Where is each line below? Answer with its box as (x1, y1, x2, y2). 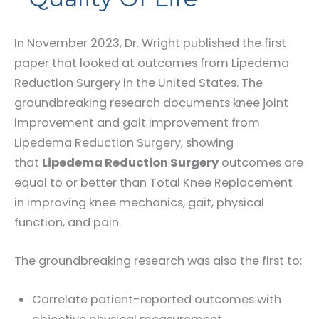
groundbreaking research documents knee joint (14, 94, 288, 111)
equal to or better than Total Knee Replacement (14, 174, 293, 191)
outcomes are (219, 154, 303, 171)
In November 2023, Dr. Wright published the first (14, 34, 286, 51)
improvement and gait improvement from (14, 114, 260, 131)
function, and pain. (14, 214, 121, 231)
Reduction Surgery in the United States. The (14, 74, 263, 91)
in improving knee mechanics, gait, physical (14, 194, 264, 211)
